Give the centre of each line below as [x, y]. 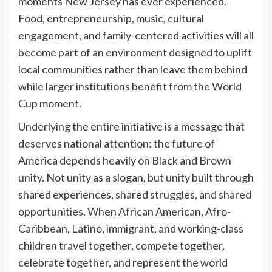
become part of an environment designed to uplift [135, 52]
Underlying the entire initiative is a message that [131, 126]
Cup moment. [50, 103]
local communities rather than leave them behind [133, 69]
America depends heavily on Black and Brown [125, 160]
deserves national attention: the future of [117, 143]
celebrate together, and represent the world [123, 262]
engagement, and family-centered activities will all [136, 35]
